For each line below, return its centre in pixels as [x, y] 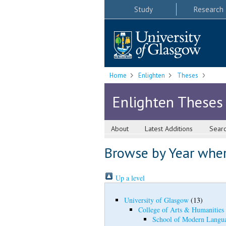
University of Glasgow [156, 200]
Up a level [129, 178]
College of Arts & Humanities [181, 210]
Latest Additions [169, 129]
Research [208, 9]
